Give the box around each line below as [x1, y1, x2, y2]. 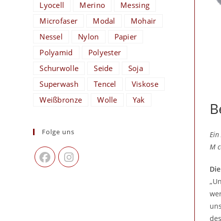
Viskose [131, 79, 158, 89]
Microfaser [39, 16, 78, 26]
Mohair [130, 16, 156, 26]
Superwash [39, 79, 78, 89]
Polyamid [39, 47, 73, 57]
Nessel [39, 32, 63, 41]
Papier [114, 32, 137, 41]
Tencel [93, 79, 116, 89]
